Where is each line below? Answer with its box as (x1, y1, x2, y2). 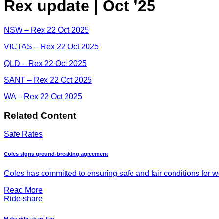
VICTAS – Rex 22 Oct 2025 (4, 42, 99, 51)
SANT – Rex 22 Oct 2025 (4, 75, 92, 84)
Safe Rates (4, 130, 43, 139)
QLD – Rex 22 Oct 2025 (4, 59, 87, 67)
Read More (4, 186, 43, 195)
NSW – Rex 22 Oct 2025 (4, 25, 89, 34)
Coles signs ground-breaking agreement (4, 151, 108, 157)
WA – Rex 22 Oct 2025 (4, 92, 82, 101)
